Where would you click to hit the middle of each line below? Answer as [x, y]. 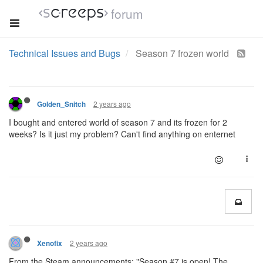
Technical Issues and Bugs [65, 53]
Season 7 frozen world [183, 53]
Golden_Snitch [61, 104]
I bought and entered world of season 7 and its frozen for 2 [118, 122]
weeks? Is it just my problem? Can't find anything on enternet [122, 134]
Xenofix [50, 243]
